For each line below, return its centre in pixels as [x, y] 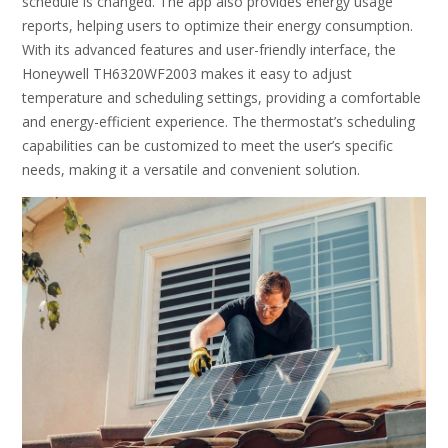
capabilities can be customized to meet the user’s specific [207, 145]
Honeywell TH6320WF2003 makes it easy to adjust [187, 73]
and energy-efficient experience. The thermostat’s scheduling [218, 121]
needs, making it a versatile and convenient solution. [191, 169]
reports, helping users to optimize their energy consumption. [217, 25]
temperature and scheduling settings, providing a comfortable [221, 97]
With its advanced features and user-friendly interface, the [209, 49]
